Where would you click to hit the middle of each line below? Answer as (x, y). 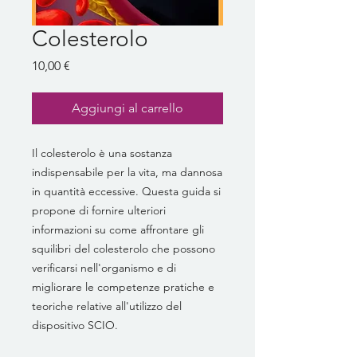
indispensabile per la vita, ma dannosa (127, 172)
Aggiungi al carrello (127, 108)
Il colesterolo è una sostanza (102, 153)
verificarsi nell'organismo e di (104, 267)
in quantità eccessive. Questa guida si (126, 191)
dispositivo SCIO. (75, 325)
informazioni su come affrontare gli (118, 229)
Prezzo (88, 65)
